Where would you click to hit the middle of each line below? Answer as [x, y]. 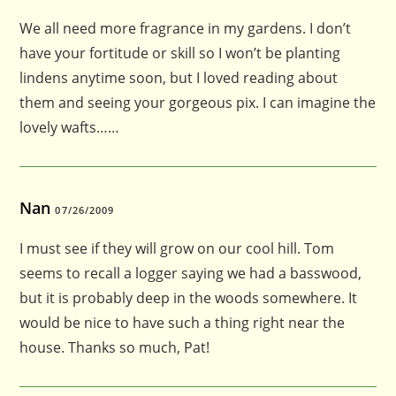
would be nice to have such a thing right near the [183, 322]
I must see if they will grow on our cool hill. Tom [177, 248]
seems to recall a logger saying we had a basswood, [191, 273]
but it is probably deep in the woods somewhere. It [189, 297]
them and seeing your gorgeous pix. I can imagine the [198, 102]
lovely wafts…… [70, 127]
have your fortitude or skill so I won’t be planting [180, 53]
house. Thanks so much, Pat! [115, 347]
